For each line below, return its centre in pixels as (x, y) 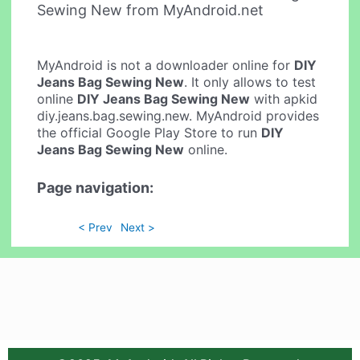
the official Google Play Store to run (149, 133)
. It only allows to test (250, 82)
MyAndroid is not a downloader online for (166, 65)
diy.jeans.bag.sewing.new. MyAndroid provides (178, 116)
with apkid (284, 99)
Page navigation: (96, 187)
